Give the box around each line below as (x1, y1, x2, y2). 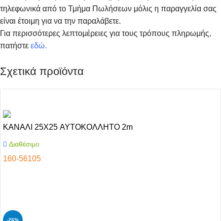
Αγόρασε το (9, 181, 42, 188)
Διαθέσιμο (9, 140, 40, 148)
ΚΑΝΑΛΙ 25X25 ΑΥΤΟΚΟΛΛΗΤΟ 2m (3, 123, 133, 131)
